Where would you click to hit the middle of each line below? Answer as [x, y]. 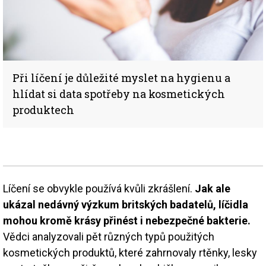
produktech [43, 110]
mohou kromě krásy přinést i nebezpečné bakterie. [127, 220]
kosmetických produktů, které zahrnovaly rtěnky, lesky [130, 252]
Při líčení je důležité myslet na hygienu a [121, 77]
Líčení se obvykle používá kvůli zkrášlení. [99, 188]
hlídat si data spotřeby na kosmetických [119, 94]
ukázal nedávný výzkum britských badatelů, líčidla [126, 204]
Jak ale [213, 188]
